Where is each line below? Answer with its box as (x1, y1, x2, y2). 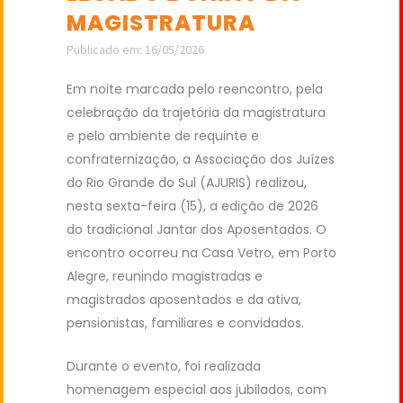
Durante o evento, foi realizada (67, 356, 261, 375)
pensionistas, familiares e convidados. (67, 313, 304, 332)
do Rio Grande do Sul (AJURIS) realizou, (67, 173, 307, 192)
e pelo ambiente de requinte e (67, 126, 259, 145)
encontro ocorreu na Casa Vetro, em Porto (67, 243, 336, 262)
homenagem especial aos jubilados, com (67, 380, 327, 399)
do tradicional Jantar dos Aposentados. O (67, 219, 327, 238)
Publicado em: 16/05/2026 (67, 40, 204, 58)
